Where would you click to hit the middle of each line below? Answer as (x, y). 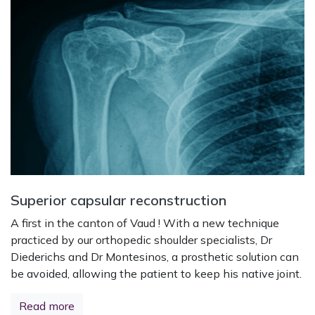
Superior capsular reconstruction (118, 200)
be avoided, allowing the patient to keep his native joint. (156, 274)
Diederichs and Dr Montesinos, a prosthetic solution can (155, 257)
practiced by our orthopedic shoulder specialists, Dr (141, 240)
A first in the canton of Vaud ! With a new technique (145, 223)
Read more (47, 306)
